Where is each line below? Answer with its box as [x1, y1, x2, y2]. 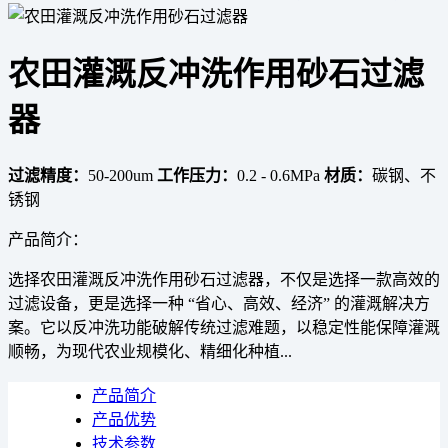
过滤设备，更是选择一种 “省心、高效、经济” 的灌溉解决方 [8, 294, 430, 312]
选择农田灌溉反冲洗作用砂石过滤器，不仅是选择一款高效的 [8, 270, 440, 288]
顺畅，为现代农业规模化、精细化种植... [8, 342, 292, 360]
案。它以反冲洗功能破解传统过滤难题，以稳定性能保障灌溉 [8, 318, 440, 336]
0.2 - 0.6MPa [237, 166, 324, 184]
